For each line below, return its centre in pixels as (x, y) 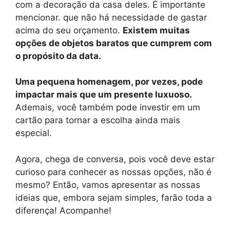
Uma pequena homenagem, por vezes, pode (109, 82)
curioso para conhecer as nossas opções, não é (113, 172)
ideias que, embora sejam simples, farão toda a (114, 197)
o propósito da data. (58, 56)
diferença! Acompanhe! (63, 210)
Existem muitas (156, 30)
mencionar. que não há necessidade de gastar (111, 17)
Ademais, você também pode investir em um (108, 108)
